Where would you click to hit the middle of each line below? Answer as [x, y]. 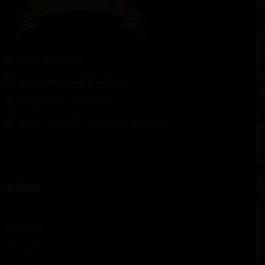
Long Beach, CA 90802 [65, 102]
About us [24, 247]
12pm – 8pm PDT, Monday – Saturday [93, 122]
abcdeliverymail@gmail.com [73, 81]
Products [24, 227]
